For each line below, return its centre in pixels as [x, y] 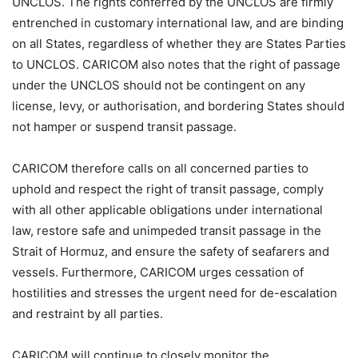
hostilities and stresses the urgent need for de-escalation [175, 293]
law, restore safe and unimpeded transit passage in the [167, 231]
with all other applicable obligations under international [167, 210]
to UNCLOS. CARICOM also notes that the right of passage [176, 65]
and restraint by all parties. [88, 314]
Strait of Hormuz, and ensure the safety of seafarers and [171, 252]
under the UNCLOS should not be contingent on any [159, 86]
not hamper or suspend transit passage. [124, 127]
